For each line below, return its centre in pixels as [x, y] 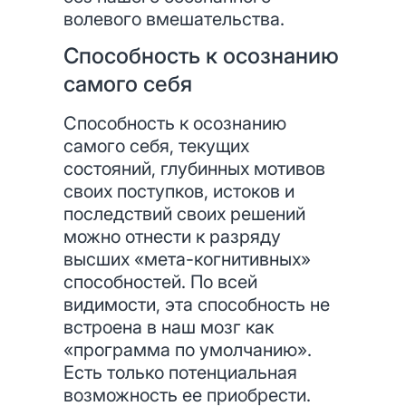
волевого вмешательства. [174, 19]
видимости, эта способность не [197, 304]
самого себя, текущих [156, 146]
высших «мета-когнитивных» [187, 259]
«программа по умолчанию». [188, 350]
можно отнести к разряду [172, 237]
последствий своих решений [184, 214]
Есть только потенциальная [180, 372]
